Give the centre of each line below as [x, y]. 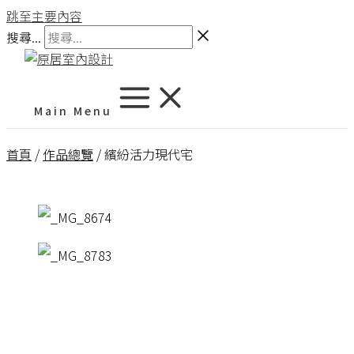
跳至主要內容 [44, 16]
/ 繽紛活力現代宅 [143, 154]
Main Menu [73, 111]
